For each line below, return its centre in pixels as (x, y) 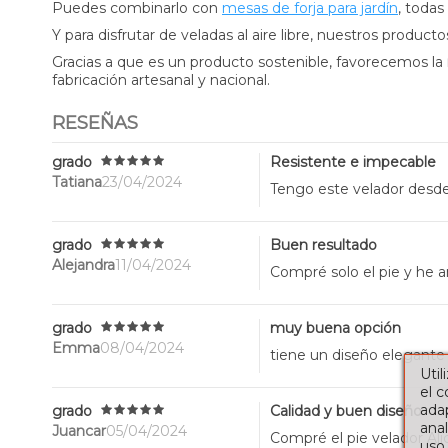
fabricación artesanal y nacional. (161, 79)
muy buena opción (335, 327)
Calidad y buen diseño (345, 410)
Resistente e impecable (352, 161)
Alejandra (83, 265)
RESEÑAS (95, 122)
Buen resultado (323, 244)
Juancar (79, 431)
